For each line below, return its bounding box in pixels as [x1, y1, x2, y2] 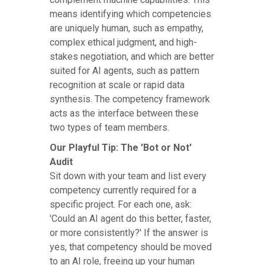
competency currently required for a [50, 185, 196, 196]
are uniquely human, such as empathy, [50, 22, 203, 34]
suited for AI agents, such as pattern [50, 65, 199, 77]
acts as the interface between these [50, 108, 199, 119]
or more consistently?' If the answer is [50, 227, 208, 239]
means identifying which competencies [50, 8, 211, 20]
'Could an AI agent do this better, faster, [50, 213, 211, 225]
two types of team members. [50, 122, 169, 134]
